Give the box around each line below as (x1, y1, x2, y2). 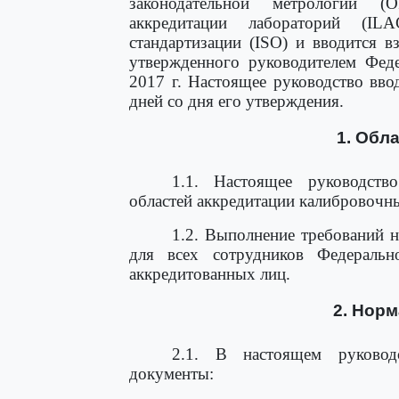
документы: (129, 364, 214, 383)
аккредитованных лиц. (129, 265, 290, 283)
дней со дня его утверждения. (129, 92, 344, 110)
